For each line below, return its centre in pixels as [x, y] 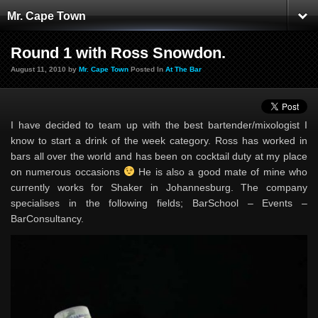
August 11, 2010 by [45, 69]
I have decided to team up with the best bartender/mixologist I [159, 125]
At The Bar [183, 69]
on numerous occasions [67, 172]
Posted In [147, 69]
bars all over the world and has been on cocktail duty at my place [159, 156]
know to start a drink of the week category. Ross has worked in [159, 141]
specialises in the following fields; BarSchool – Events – [159, 203]
